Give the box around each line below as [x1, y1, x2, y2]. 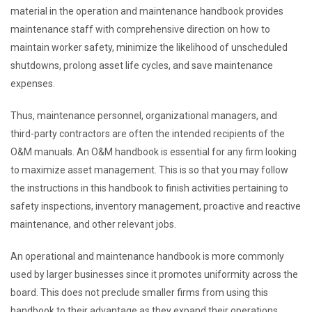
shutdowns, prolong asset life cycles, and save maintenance [10, 60, 273, 71]
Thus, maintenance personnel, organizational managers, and [10, 110, 277, 121]
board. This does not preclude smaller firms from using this [10, 287, 268, 298]
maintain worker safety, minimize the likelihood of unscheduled [10, 42, 288, 53]
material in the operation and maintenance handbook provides [10, 6, 283, 17]
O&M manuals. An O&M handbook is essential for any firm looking [10, 146, 297, 157]
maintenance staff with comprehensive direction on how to [10, 24, 270, 35]
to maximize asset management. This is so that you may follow [10, 164, 288, 175]
